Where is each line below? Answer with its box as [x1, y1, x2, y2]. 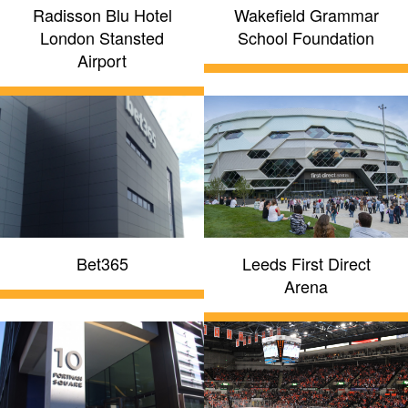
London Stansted [40, 25, 164, 49]
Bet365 [76, 251, 128, 276]
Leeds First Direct [241, 251, 371, 276]
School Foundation [238, 25, 374, 49]
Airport [77, 47, 127, 72]
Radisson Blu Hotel [32, 2, 172, 26]
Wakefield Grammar [233, 2, 379, 26]
